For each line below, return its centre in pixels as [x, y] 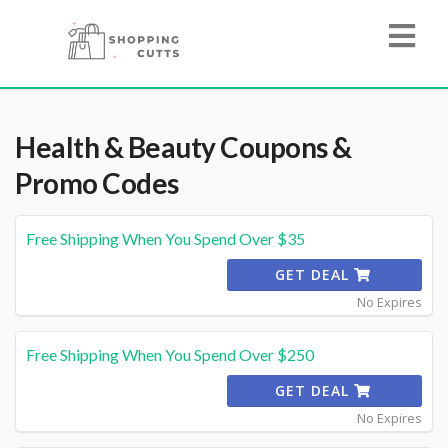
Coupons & [283, 147]
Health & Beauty [115, 147]
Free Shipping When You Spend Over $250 [170, 354]
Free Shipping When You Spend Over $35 [165, 238]
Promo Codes [97, 183]
